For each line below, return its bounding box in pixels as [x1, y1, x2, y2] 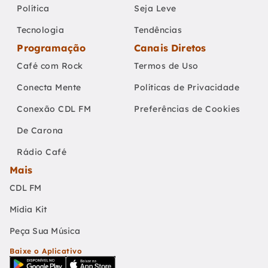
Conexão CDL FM [17, 103, 92, 114]
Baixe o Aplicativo [10, 246, 82, 255]
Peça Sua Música [10, 226, 80, 236]
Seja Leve [134, 3, 176, 14]
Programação [17, 42, 86, 54]
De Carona [17, 125, 63, 136]
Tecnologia [17, 25, 65, 35]
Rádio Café [17, 147, 67, 157]
